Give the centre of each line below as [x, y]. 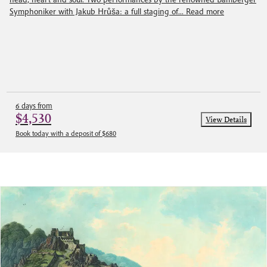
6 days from [34, 105]
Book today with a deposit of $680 [66, 133]
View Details [226, 119]
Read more [205, 11]
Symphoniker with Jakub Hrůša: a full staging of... [98, 11]
